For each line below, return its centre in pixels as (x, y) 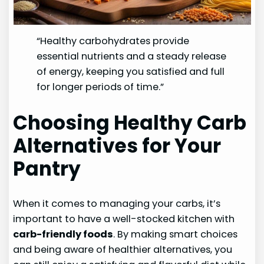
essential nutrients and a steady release (132, 57)
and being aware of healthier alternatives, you (123, 250)
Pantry (47, 169)
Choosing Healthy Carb (130, 123)
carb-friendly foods (63, 234)
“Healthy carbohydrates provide (113, 41)
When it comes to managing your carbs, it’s (117, 204)
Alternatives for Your (117, 146)
